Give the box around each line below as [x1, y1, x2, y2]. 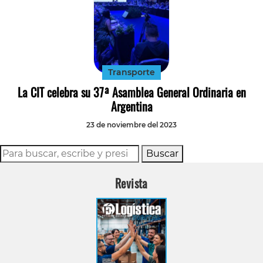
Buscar [146, 147, 178, 159]
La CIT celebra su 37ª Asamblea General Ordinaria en [17, 83, 246, 101]
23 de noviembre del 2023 [86, 120, 177, 129]
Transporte [108, 66, 155, 77]
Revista [115, 174, 148, 192]
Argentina [110, 97, 153, 115]
